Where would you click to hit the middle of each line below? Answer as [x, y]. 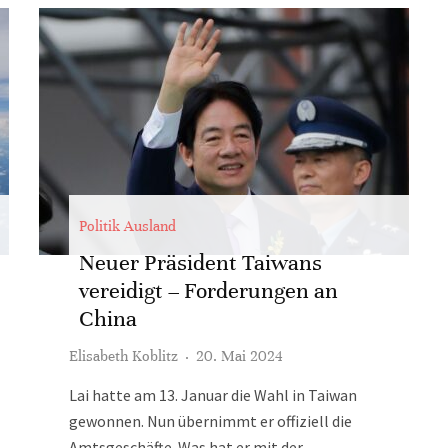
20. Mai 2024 [239, 356]
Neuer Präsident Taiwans [200, 262]
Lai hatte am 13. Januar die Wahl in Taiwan [213, 395]
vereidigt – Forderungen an [208, 290]
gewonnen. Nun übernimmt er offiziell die [210, 421]
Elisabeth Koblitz [123, 356]
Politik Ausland [127, 226]
